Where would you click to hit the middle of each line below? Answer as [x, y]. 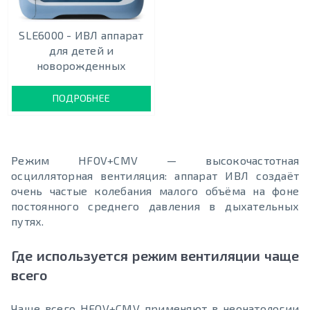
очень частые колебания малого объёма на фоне [155, 191]
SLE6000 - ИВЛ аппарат [81, 35]
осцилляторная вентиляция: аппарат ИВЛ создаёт [155, 176]
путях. [28, 221]
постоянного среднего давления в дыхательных [155, 206]
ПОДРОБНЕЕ [81, 98]
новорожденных [81, 66]
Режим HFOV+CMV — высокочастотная [155, 161]
